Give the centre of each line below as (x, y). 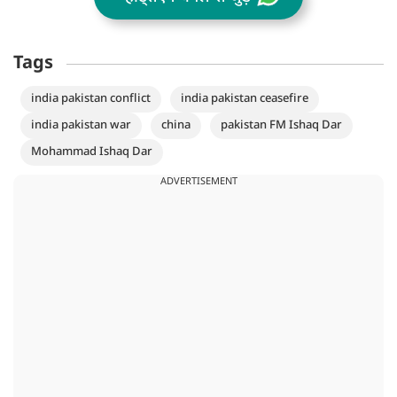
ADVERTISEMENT (198, 181)
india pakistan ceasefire (245, 98)
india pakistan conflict (91, 98)
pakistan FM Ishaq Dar (281, 125)
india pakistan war (81, 125)
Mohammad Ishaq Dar (92, 152)
